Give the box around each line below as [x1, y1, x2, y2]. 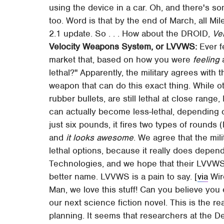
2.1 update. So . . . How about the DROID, [49, 27, 213, 39]
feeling [193, 53, 220, 65]
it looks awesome [66, 131, 134, 143]
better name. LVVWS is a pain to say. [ [49, 170, 198, 182]
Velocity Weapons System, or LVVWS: [49, 40, 197, 52]
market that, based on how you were [49, 53, 193, 65]
